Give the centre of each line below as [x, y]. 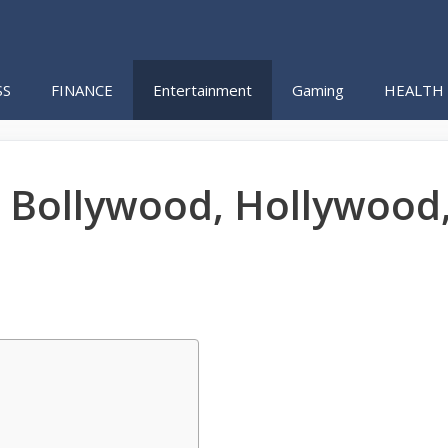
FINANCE [82, 90]
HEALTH [414, 90]
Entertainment [202, 90]
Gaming [318, 90]
